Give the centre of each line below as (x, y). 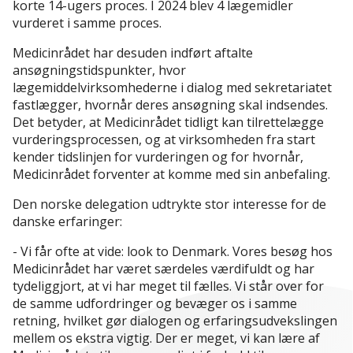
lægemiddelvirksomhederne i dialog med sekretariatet (172, 88)
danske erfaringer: (67, 222)
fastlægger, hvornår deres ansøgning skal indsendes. (170, 105)
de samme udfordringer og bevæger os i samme (155, 304)
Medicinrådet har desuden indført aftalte (133, 53)
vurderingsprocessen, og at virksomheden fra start (164, 140)
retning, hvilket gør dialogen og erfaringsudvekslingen (175, 321)
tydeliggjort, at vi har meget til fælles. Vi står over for (168, 286)
